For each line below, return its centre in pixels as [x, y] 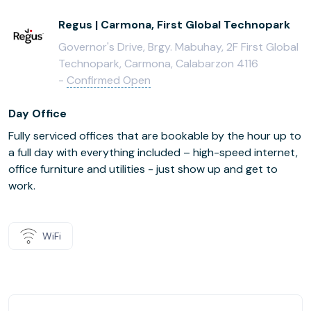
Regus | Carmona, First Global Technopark [174, 25]
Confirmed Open [109, 80]
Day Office [37, 114]
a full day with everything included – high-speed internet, [153, 152]
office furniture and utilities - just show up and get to [143, 169]
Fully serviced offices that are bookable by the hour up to [155, 136]
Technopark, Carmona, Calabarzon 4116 [158, 64]
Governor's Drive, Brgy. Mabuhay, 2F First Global [178, 47]
